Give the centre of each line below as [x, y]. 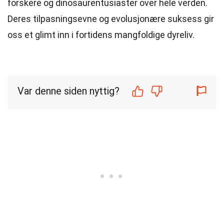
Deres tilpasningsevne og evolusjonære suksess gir [111, 19]
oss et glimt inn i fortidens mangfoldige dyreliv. [101, 35]
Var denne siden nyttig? [68, 91]
